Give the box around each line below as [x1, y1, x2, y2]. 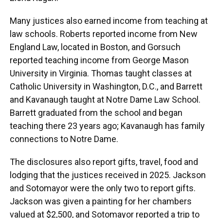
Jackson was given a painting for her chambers [10, 196, 192, 207]
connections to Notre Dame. [10, 134, 118, 145]
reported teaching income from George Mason [10, 55, 189, 66]
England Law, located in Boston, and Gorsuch [10, 42, 181, 53]
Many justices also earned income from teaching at [10, 16, 208, 26]
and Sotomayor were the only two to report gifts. [10, 183, 196, 194]
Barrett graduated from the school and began [10, 108, 182, 118]
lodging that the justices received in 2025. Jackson [10, 170, 206, 181]
